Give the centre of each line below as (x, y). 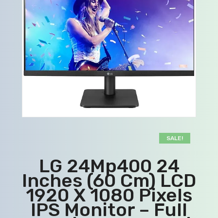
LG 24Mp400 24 (109, 166)
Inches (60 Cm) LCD (109, 180)
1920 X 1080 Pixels (109, 195)
